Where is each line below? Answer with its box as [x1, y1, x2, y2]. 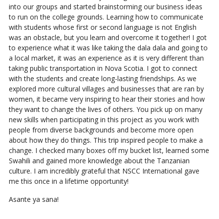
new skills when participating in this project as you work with [8, 115, 199, 125]
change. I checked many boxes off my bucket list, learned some [8, 146, 209, 155]
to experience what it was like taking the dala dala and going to [8, 43, 208, 53]
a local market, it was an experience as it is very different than [8, 53, 204, 63]
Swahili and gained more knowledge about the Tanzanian [8, 156, 190, 166]
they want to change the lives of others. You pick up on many [8, 105, 202, 114]
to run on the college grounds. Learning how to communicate [8, 12, 203, 22]
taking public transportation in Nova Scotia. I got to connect [8, 64, 197, 73]
